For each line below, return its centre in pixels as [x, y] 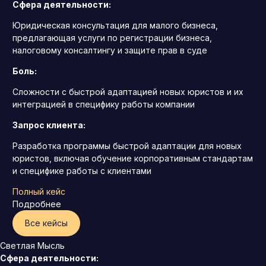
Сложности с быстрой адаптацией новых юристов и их [128, 92]
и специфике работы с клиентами [82, 171]
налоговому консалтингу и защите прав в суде [110, 50]
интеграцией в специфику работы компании [104, 104]
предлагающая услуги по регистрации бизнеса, [112, 38]
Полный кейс [39, 192]
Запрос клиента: [49, 125]
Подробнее [37, 204]
